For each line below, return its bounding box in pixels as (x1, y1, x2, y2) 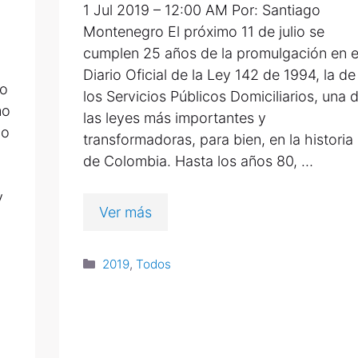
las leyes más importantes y (83, 109, 266, 127)
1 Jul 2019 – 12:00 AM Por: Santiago (83, 2, 320, 19)
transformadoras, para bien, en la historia (83, 131, 353, 149)
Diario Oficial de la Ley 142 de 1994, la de (83, 66, 356, 84)
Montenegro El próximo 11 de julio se (83, 23, 324, 41)
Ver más (99, 204, 152, 221)
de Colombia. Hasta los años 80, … (83, 153, 313, 170)
